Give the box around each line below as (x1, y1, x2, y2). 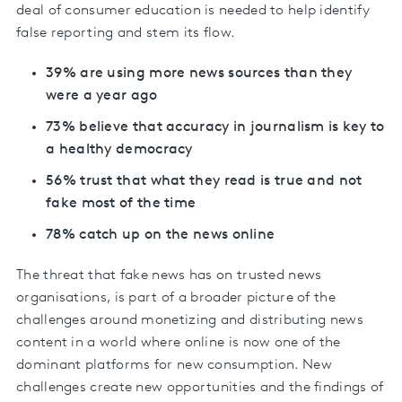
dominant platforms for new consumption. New (16, 357, 332, 372)
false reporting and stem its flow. (16, 25, 236, 40)
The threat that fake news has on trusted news (16, 267, 322, 283)
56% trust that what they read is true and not (46, 173, 363, 188)
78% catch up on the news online (46, 227, 275, 242)
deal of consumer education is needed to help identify (16, 3, 370, 18)
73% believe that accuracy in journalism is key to (46, 119, 385, 135)
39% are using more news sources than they (46, 66, 353, 81)
